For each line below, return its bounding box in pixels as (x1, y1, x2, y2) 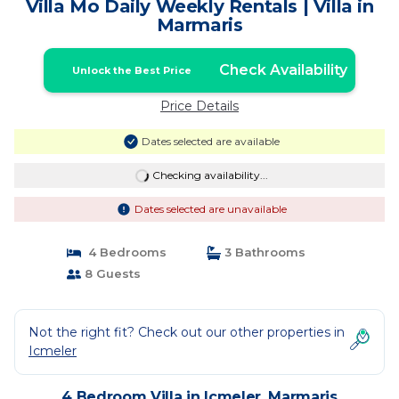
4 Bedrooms (80, 245, 167, 259)
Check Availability (218, 61, 347, 78)
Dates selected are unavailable (134, 202, 287, 216)
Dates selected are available (141, 134, 280, 148)
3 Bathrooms (221, 245, 305, 259)
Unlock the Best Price (71, 64, 191, 77)
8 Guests (80, 266, 141, 281)
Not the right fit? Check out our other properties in (28, 324, 345, 340)
